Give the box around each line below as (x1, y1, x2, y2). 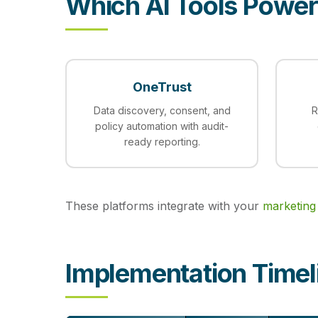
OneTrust (132, 79, 192, 94)
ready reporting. (124, 136, 200, 148)
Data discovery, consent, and (93, 104, 231, 116)
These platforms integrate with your (65, 199, 263, 213)
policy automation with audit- (95, 120, 229, 132)
